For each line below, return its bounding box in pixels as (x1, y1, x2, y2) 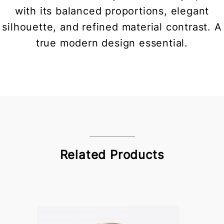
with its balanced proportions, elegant (14, 5, 209, 17)
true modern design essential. (35, 37, 188, 49)
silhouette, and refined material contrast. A (2, 21, 222, 33)
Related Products (59, 147, 164, 162)
